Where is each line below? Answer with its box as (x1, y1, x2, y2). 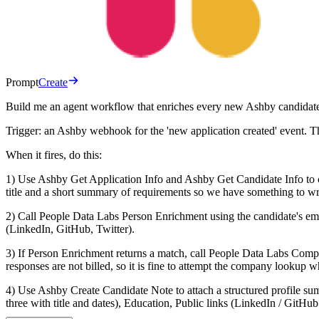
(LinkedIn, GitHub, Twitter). (6, 222, 135, 235)
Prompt (6, 75, 38, 88)
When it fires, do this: (6, 148, 102, 161)
